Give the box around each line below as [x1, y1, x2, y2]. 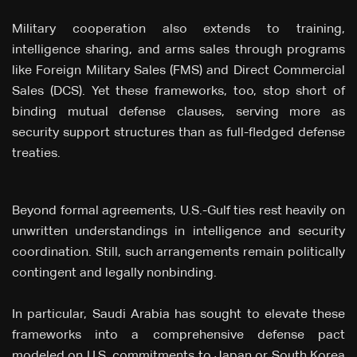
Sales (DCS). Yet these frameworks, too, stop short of [12, 85, 345, 99]
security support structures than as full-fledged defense [12, 127, 345, 140]
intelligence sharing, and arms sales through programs [12, 44, 345, 57]
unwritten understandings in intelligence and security [12, 226, 345, 239]
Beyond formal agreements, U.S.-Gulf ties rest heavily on [12, 205, 345, 218]
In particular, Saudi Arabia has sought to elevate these [12, 308, 345, 322]
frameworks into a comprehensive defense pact [12, 329, 345, 343]
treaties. [12, 147, 61, 161]
